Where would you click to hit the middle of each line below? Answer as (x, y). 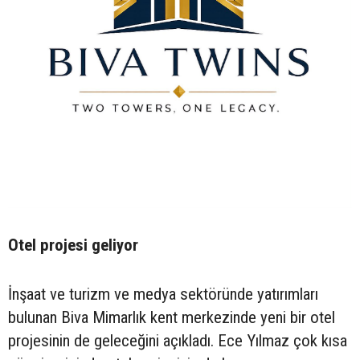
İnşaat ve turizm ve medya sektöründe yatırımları (163, 294)
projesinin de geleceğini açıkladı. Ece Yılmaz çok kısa (178, 340)
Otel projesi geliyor (73, 245)
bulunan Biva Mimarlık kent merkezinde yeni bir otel (172, 317)
